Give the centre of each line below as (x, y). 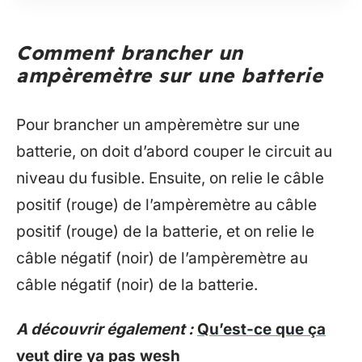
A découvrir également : (105, 329)
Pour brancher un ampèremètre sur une (158, 124)
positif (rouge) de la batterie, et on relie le (165, 231)
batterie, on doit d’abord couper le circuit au (174, 151)
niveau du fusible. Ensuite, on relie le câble (170, 178)
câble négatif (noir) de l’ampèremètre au (162, 258)
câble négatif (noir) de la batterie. (137, 284)
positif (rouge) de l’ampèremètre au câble (166, 204)
